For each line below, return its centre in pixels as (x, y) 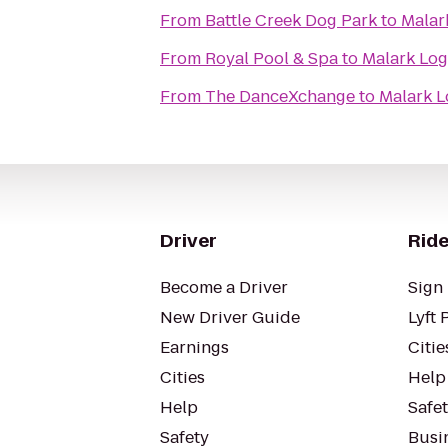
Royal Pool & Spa (271, 58)
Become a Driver (224, 287)
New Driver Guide (230, 317)
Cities (182, 377)
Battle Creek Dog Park (291, 20)
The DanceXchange (280, 96)
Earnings (194, 347)
